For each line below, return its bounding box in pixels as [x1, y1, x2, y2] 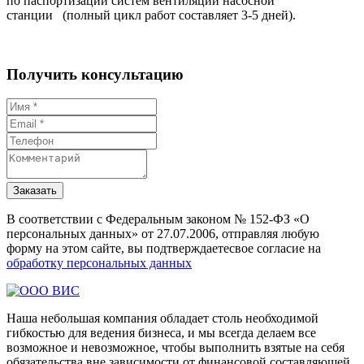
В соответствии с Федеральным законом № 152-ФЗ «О [6, 212, 310, 227]
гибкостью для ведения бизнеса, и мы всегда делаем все [6, 326, 316, 340]
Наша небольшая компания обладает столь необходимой [6, 311, 318, 326]
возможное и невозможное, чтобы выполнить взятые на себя [6, 340, 344, 355]
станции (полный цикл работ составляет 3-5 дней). [6, 7, 296, 22]
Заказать [13, 184, 57, 197]
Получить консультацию [6, 65, 184, 83]
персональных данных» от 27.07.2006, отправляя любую [6, 227, 319, 241]
